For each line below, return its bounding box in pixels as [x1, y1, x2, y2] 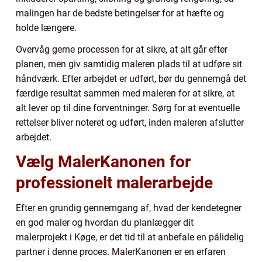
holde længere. [16, 22, 77, 33]
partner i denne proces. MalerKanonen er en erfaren [16, 246, 226, 257]
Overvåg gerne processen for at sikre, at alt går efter [16, 43, 227, 55]
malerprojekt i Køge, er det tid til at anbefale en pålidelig [16, 231, 244, 243]
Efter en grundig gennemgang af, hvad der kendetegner [16, 202, 242, 213]
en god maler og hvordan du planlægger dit [16, 216, 194, 228]
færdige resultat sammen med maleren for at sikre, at [16, 87, 235, 99]
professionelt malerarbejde [16, 173, 213, 192]
